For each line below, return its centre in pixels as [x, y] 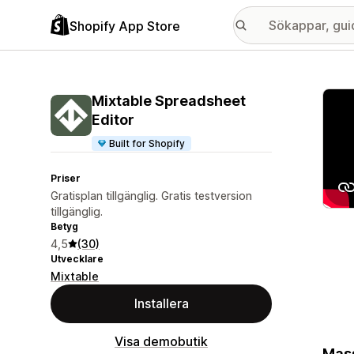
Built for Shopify [147, 143]
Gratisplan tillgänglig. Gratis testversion [151, 196]
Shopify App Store [125, 26]
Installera [161, 303]
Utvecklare [77, 259]
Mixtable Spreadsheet [169, 101]
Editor [113, 120]
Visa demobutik [161, 341]
